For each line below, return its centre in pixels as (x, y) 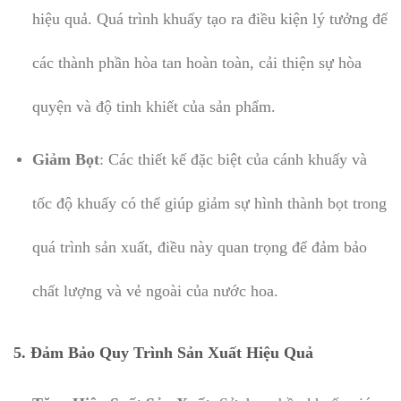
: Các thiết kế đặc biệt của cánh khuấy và (233, 159)
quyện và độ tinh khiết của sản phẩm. (154, 106)
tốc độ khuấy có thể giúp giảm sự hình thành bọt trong (209, 203)
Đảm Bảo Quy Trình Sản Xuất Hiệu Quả (172, 353)
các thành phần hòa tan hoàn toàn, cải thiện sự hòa (196, 62)
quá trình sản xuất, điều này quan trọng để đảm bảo (199, 247)
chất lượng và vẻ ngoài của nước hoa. (155, 290)
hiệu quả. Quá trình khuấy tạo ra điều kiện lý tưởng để (209, 18)
